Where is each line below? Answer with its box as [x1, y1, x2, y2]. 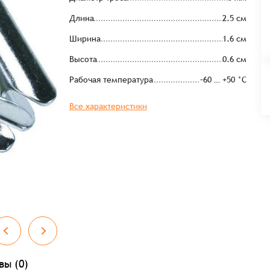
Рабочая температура [69, 75, 153, 84]
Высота [69, 54, 97, 64]
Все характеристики [69, 101, 147, 111]
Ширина [69, 34, 101, 43]
